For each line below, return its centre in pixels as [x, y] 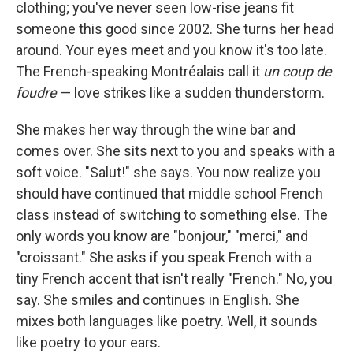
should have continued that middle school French [169, 194]
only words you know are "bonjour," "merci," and [162, 236]
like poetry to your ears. [88, 343]
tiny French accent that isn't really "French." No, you [174, 279]
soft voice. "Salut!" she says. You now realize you [168, 173]
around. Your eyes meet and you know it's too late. [171, 50]
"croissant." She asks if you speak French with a [164, 258]
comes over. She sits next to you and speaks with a [175, 151]
